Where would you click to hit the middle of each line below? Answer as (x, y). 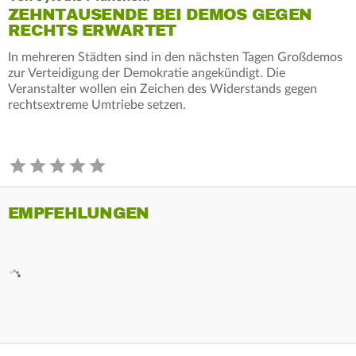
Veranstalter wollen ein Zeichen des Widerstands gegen (163, 89)
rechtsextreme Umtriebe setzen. (97, 104)
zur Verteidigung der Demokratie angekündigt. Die (147, 73)
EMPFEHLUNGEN (79, 213)
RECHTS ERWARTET (92, 30)
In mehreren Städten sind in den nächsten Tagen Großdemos (175, 57)
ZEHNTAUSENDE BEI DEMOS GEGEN (160, 14)
